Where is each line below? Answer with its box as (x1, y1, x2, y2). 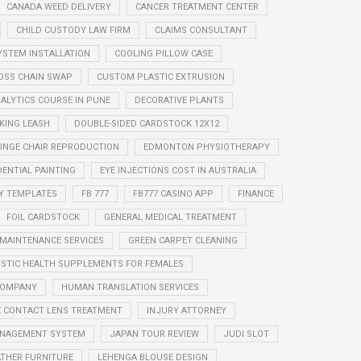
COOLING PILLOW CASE (114, 48, 213, 59)
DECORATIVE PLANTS (134, 94, 224, 106)
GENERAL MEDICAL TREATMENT (104, 211, 237, 222)
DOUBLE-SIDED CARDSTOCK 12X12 (74, 118, 219, 129)
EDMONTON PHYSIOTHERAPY (143, 141, 270, 152)
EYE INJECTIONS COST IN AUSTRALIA (99, 164, 256, 176)
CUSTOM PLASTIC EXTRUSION (96, 71, 225, 82)
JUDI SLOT (222, 328, 269, 339)
